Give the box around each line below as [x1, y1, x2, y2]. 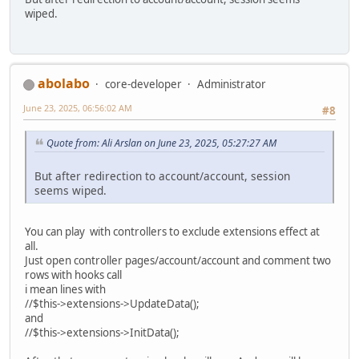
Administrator [197, 76, 266, 91]
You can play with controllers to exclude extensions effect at [25, 224, 320, 240]
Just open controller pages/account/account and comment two [25, 253, 331, 268]
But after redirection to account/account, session [34, 168, 290, 184]
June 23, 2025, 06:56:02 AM [23, 101, 132, 114]
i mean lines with [25, 282, 106, 297]
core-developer [105, 76, 182, 91]
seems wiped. [34, 183, 107, 199]
